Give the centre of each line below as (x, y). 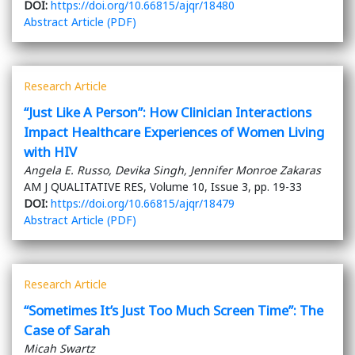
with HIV (50, 152)
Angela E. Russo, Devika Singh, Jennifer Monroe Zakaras (172, 170)
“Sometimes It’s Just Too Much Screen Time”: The (174, 311)
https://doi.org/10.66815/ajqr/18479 (143, 204)
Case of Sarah (67, 330)
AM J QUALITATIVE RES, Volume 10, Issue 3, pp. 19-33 (163, 187)
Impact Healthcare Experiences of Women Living (174, 132)
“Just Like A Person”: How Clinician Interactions (168, 113)
